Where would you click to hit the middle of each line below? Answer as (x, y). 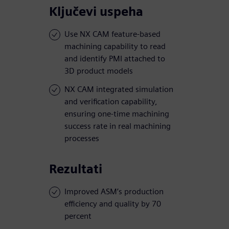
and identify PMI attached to (115, 59)
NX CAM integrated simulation (119, 89)
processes (82, 139)
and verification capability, (111, 102)
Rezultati (76, 169)
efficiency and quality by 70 (113, 204)
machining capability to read (115, 47)
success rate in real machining (118, 126)
